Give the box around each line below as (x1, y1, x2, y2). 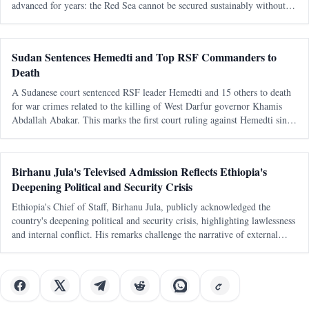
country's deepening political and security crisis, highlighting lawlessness (12, 214, 295, 227)
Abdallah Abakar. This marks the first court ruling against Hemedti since (12, 113, 295, 126)
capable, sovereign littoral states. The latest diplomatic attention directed (12, 12, 294, 26)
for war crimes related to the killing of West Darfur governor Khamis (12, 99, 282, 112)
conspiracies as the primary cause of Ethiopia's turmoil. (12, 241, 228, 255)
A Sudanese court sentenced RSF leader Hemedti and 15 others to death (12, 86, 291, 99)
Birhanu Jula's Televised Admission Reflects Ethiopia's (12, 163, 267, 179)
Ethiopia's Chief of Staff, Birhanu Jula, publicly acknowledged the (12, 200, 270, 213)
